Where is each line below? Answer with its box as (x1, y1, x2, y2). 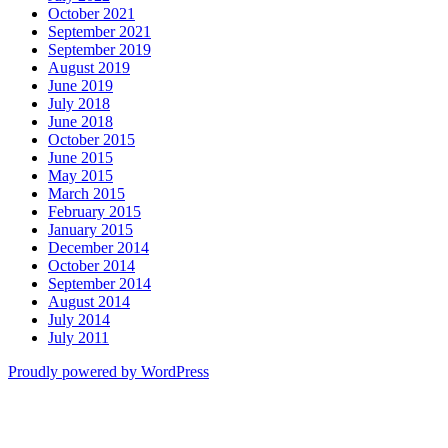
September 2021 (48, 22, 151, 40)
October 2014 (48, 256, 135, 274)
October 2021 (48, 4, 135, 22)
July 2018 (48, 94, 110, 112)
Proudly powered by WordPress (8, 362, 209, 380)
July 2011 (48, 328, 109, 346)
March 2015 (48, 184, 125, 202)
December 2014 (48, 238, 149, 256)
